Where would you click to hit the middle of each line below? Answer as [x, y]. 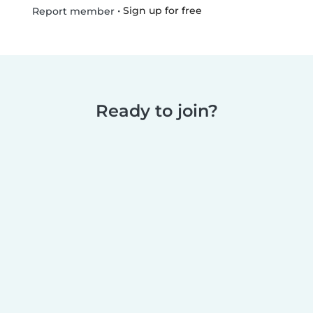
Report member [72, 12]
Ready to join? [156, 111]
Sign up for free [162, 11]
